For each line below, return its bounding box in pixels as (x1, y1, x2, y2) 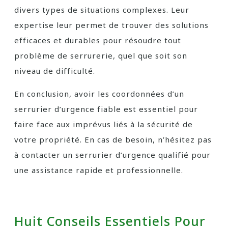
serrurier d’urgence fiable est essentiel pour (14, 104, 198, 114)
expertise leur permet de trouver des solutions (14, 20, 209, 30)
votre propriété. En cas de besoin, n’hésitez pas (14, 134, 212, 145)
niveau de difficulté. (14, 66, 95, 76)
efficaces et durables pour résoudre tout (14, 35, 181, 45)
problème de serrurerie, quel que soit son (14, 50, 187, 61)
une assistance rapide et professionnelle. (14, 165, 183, 175)
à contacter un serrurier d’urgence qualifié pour (14, 150, 211, 160)
